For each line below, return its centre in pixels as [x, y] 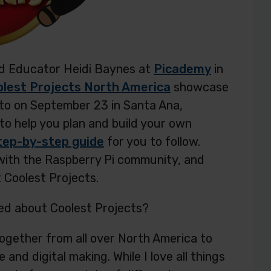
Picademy [182, 69]
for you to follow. [152, 142]
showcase [200, 87]
